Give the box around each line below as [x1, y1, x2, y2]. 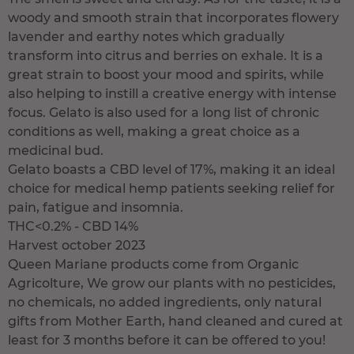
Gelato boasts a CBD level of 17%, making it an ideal [8, 162, 335, 178]
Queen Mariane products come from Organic [8, 257, 299, 273]
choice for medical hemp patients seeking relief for [8, 181, 335, 197]
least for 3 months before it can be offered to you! [8, 333, 326, 348]
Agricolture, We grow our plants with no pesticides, [8, 276, 336, 292]
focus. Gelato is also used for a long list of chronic [8, 105, 319, 121]
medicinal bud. [8, 143, 104, 159]
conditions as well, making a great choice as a [8, 124, 300, 140]
